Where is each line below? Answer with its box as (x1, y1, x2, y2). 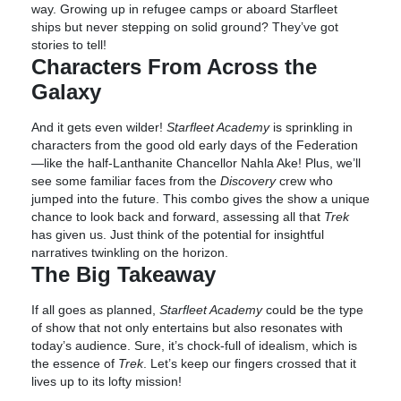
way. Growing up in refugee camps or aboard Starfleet (31, 2, 337, 16)
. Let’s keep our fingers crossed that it (143, 356, 356, 371)
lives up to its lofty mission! (31, 374, 182, 388)
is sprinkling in (269, 120, 353, 134)
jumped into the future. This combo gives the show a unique (31, 192, 370, 206)
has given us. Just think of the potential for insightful (31, 227, 324, 242)
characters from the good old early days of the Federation (31, 138, 358, 152)
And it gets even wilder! (31, 120, 166, 134)
